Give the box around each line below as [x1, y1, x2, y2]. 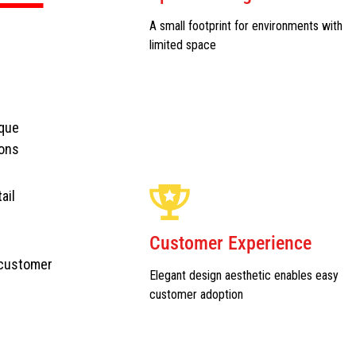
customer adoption [149, 287, 243, 302]
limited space [149, 37, 216, 52]
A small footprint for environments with [149, 18, 342, 33]
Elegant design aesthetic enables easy [149, 268, 339, 283]
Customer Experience [149, 232, 311, 254]
